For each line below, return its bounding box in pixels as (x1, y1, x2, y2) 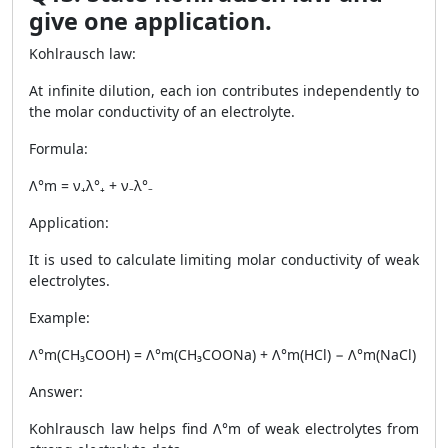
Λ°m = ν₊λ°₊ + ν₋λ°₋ (29, 176, 153, 195)
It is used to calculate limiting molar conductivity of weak (29, 250, 419, 269)
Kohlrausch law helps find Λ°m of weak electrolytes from (29, 419, 419, 438)
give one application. (29, 5, 272, 37)
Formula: (29, 139, 88, 158)
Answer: (29, 382, 83, 401)
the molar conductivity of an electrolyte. (29, 102, 295, 121)
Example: (29, 308, 90, 327)
